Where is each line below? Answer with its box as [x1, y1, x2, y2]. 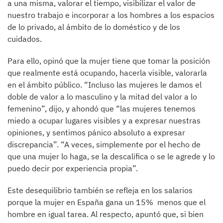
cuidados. [7, 34, 42, 44]
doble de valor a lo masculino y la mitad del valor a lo [7, 92, 197, 102]
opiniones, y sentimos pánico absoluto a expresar [7, 127, 185, 137]
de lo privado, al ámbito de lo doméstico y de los [7, 22, 180, 32]
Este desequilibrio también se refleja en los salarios [7, 185, 193, 195]
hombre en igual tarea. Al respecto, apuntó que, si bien [7, 209, 204, 219]
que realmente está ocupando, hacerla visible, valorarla [7, 68, 207, 78]
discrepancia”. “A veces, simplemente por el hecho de [7, 139, 201, 149]
